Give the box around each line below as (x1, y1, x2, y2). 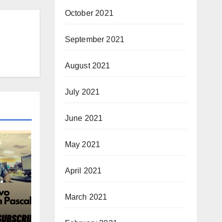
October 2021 (64, 9, 113, 17)
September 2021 (64, 35, 125, 44)
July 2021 (64, 88, 100, 96)
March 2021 (64, 193, 108, 201)
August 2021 (64, 61, 111, 70)
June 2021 (64, 114, 103, 122)
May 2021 (64, 140, 101, 149)
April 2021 (64, 166, 102, 175)
